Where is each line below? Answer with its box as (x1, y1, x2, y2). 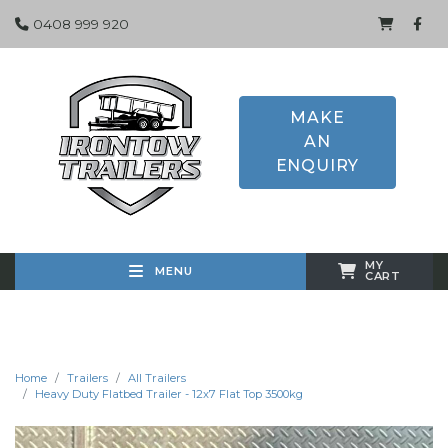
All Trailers (128, 370, 186, 385)
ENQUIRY (275, 156, 360, 176)
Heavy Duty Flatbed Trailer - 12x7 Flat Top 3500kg (35, 386, 303, 401)
